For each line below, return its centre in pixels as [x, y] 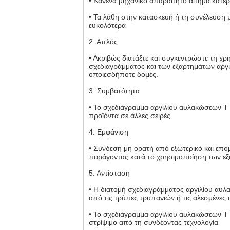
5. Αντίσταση [109, 173]
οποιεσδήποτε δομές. [123, 74]
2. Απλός [103, 42]
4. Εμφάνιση [109, 132]
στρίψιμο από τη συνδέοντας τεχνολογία [154, 222]
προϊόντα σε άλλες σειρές [130, 116]
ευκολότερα [107, 25]
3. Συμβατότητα [114, 91]
